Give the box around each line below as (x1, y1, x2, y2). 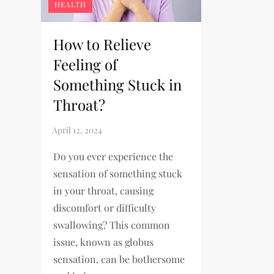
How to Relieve (53, 34, 152, 54)
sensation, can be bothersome (53, 252, 185, 265)
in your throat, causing (53, 183, 154, 197)
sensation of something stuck (53, 166, 183, 180)
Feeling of (53, 54, 118, 74)
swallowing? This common (53, 218, 171, 231)
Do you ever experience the (53, 149, 174, 163)
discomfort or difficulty (53, 201, 157, 214)
